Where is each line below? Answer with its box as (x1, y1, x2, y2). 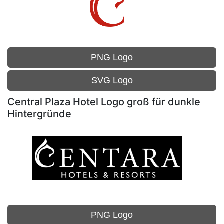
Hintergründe (7, 108, 71, 120)
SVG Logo (91, 75, 133, 85)
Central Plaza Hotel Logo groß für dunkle (7, 96, 200, 108)
